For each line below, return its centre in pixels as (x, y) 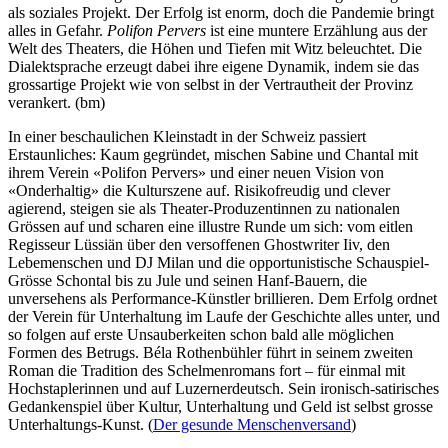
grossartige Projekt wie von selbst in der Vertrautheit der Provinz (210, 84)
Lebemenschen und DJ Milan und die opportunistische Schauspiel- (218, 262)
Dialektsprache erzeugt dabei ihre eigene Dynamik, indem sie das (213, 66)
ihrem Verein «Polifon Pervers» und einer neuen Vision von (196, 172)
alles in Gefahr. (57, 30)
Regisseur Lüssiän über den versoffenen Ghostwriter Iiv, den (199, 244)
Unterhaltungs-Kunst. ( (80, 424)
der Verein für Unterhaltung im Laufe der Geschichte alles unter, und (224, 316)
